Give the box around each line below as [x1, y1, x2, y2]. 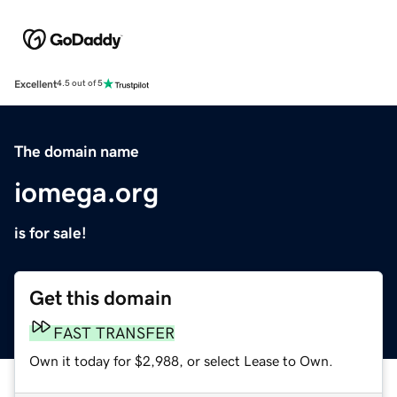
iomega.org [14, 177, 159, 206]
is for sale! [14, 224, 87, 241]
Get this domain [29, 287, 172, 308]
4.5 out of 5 [57, 79, 103, 89]
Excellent [14, 78, 57, 90]
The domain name [14, 143, 139, 160]
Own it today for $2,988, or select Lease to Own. [29, 353, 333, 368]
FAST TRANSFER [53, 324, 175, 341]
